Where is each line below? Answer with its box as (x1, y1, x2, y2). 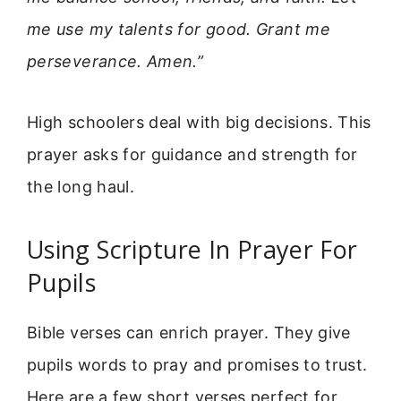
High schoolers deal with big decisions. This (27, 113, 371, 132)
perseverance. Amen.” (27, 51, 204, 71)
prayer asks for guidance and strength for (27, 145, 358, 165)
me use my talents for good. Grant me (27, 19, 330, 38)
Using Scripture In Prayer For (27, 232, 358, 266)
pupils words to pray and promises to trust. (27, 354, 368, 374)
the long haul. (27, 177, 135, 197)
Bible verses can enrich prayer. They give (27, 322, 351, 342)
